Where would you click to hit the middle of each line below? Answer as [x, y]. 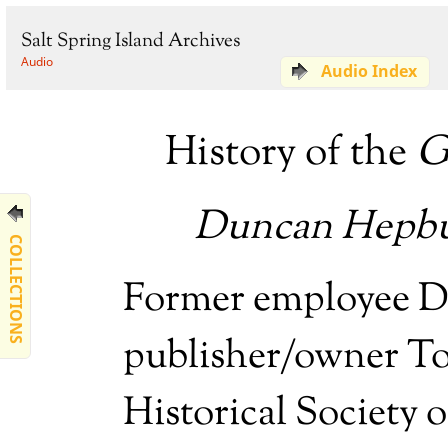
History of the [290, 154]
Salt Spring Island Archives [130, 41]
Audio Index [369, 71]
